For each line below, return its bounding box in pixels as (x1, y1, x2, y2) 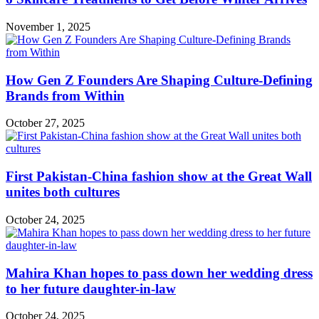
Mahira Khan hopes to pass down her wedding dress (6, 265, 313, 281)
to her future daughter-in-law (6, 281, 176, 296)
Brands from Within (6, 88, 125, 103)
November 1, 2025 (6, 20, 90, 33)
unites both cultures (6, 184, 120, 200)
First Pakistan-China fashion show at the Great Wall (6, 169, 312, 184)
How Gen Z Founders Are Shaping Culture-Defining (6, 72, 313, 88)
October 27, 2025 (6, 117, 85, 130)
